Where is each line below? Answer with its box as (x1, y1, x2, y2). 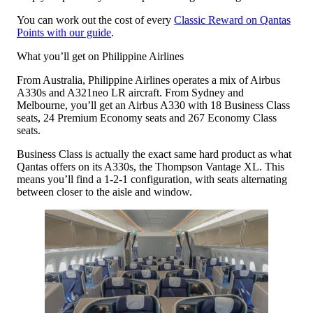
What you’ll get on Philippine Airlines (17, 50, 184, 62)
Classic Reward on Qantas (174, 14, 291, 26)
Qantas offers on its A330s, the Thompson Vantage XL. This (17, 161, 284, 173)
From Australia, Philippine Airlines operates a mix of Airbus (17, 74, 280, 86)
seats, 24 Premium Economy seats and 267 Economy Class (17, 112, 277, 124)
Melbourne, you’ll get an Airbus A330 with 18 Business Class (17, 99, 290, 111)
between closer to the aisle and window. (17, 186, 192, 198)
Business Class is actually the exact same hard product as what (17, 148, 291, 160)
